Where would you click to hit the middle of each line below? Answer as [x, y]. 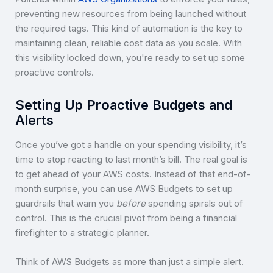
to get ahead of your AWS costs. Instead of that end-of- [133, 174]
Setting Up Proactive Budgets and [124, 105]
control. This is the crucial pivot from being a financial [126, 218]
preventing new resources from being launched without [131, 14]
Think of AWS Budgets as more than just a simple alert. [129, 261]
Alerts [34, 120]
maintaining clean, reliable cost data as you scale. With [129, 43]
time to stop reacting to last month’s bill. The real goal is [131, 159]
